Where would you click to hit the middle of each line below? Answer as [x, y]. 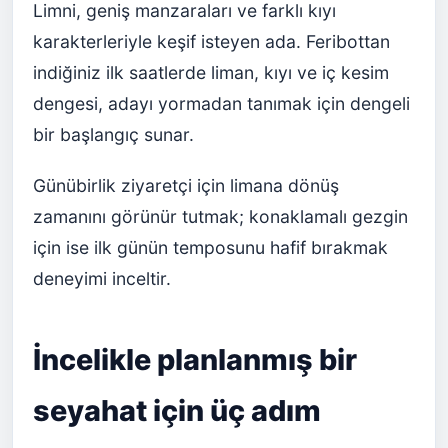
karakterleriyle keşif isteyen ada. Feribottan [211, 41]
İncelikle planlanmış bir [195, 359]
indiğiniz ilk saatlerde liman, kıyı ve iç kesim [211, 72]
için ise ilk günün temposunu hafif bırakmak [210, 247]
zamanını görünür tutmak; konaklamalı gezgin [220, 216]
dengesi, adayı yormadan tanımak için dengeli [221, 103]
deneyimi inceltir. [102, 278]
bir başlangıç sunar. [113, 134]
